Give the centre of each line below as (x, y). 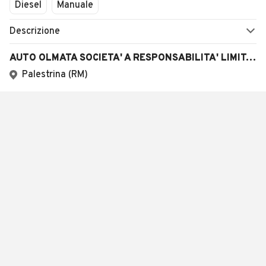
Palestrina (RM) (55, 75)
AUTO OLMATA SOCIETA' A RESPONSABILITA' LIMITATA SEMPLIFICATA (251, 58)
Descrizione (35, 31)
